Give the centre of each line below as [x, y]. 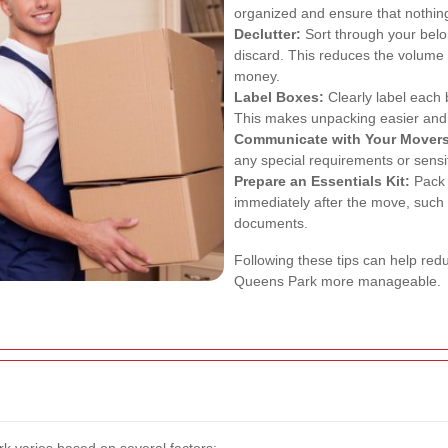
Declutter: [267, 33]
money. [257, 75]
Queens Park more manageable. [337, 280]
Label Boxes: [279, 96]
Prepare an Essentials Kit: [322, 180]
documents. [271, 222]
